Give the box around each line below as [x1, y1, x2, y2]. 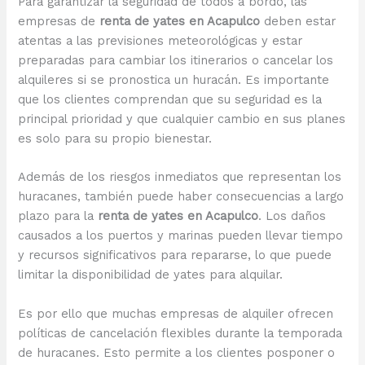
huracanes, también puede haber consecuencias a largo [18, 189, 345, 204]
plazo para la [18, 209, 99, 224]
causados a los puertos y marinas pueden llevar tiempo [18, 228, 344, 244]
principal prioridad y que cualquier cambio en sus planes [18, 112, 346, 127]
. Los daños [258, 209, 327, 224]
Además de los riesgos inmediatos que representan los [18, 169, 342, 185]
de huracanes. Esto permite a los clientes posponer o [18, 345, 336, 360]
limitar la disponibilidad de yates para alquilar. [18, 267, 284, 283]
